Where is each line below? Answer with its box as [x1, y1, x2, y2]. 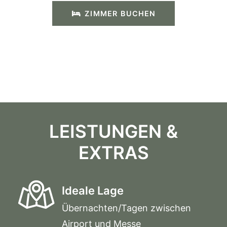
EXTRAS [78, 142, 149, 163]
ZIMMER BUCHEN [84, 9, 156, 18]
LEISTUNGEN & [49, 121, 178, 142]
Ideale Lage [62, 184, 124, 197]
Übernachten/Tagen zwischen [62, 203, 191, 213]
